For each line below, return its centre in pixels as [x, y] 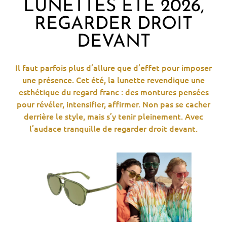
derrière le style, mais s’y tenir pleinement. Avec [113, 116]
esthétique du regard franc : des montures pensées [113, 92]
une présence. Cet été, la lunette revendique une [113, 80]
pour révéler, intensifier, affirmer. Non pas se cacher [113, 104]
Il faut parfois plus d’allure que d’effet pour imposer [113, 68]
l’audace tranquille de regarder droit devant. [113, 128]
